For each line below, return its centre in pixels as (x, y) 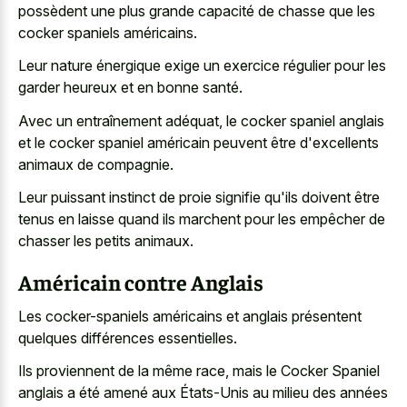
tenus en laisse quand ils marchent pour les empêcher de (202, 219)
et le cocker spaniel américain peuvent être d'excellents (199, 142)
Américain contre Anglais (141, 282)
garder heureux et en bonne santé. (130, 88)
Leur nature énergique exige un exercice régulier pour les (202, 66)
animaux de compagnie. (96, 164)
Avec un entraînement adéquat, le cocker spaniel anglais (201, 120)
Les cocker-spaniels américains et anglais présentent (190, 316)
